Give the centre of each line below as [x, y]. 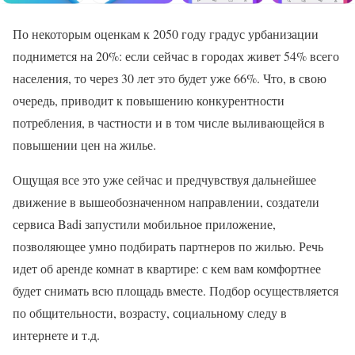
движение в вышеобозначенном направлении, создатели [166, 202]
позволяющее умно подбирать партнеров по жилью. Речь [168, 246]
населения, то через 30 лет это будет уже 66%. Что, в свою [170, 78]
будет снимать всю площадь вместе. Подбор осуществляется [176, 291]
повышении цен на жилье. [84, 145]
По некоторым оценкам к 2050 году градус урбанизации [166, 34]
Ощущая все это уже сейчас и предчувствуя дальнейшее [164, 180]
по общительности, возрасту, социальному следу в [150, 313]
